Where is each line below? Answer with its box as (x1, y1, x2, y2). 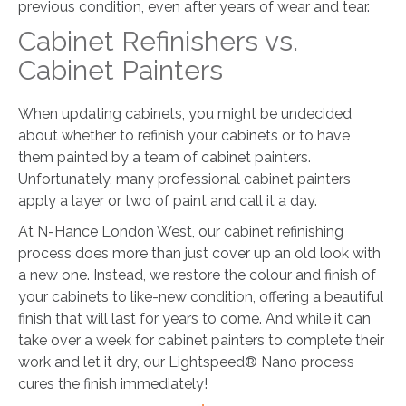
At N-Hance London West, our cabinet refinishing (18, 223, 343, 241)
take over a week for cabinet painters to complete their (18, 332, 384, 350)
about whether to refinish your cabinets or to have (18, 127, 350, 145)
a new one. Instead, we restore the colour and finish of (18, 266, 376, 285)
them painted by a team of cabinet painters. (18, 149, 311, 167)
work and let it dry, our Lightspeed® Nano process (18, 353, 354, 372)
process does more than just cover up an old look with (18, 245, 381, 263)
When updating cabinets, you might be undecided (18, 105, 352, 123)
